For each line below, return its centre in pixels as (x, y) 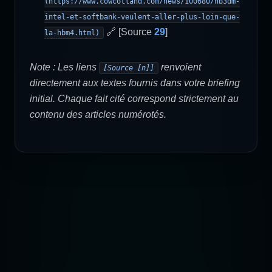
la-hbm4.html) (72, 33)
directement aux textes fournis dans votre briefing (135, 83)
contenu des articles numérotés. (98, 114)
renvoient (180, 67)
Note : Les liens (64, 67)
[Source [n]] (129, 68)
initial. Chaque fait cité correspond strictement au (134, 99)
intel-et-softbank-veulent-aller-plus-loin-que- (142, 17)
